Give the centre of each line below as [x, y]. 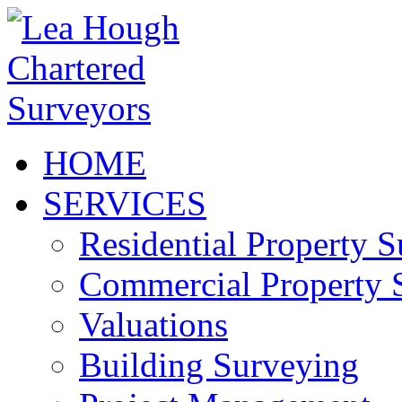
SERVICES [125, 203]
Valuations [153, 324]
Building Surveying [219, 365]
